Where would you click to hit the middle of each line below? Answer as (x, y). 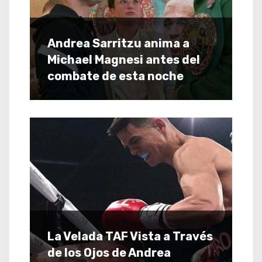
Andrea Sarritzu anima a (118, 43)
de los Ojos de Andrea (109, 252)
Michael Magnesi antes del (124, 59)
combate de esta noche (116, 76)
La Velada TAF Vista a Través (130, 236)
